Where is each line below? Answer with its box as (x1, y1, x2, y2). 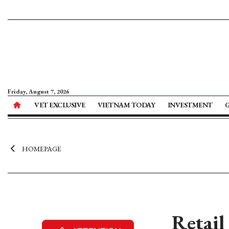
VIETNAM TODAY (97, 100, 155, 109)
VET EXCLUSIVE (34, 100, 85, 109)
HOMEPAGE (21, 144, 61, 153)
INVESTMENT (167, 100, 213, 109)
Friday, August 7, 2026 (8, 87, 69, 96)
